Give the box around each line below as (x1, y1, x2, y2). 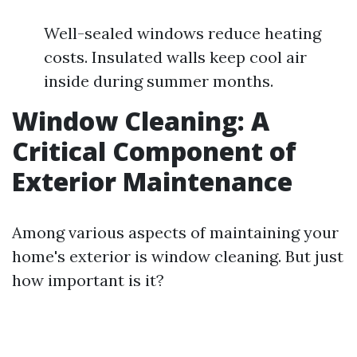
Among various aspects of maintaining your (12, 222, 339, 242)
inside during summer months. (44, 71, 273, 91)
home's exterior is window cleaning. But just (12, 246, 343, 266)
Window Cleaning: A (12, 104, 269, 138)
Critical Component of (12, 134, 296, 168)
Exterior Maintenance (12, 164, 292, 198)
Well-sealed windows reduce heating (44, 23, 321, 43)
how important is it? (12, 270, 164, 290)
